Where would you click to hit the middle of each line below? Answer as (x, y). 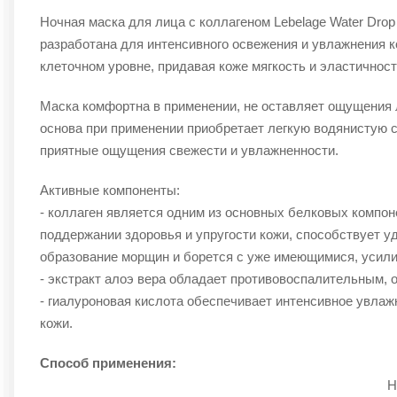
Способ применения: (108, 363)
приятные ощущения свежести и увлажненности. (189, 150)
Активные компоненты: (110, 190)
